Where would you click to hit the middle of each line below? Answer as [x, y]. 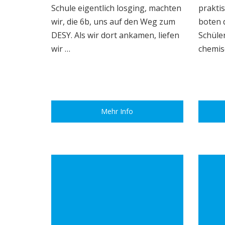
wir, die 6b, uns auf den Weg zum [113, 21]
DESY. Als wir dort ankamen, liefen [115, 35]
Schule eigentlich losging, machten [116, 8]
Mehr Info [117, 111]
